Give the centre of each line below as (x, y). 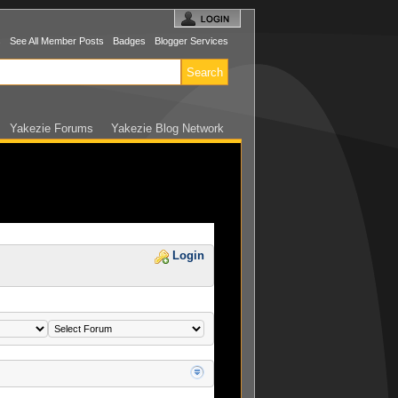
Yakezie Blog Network (167, 128)
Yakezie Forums (52, 128)
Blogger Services (191, 41)
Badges (129, 41)
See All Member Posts (57, 41)
